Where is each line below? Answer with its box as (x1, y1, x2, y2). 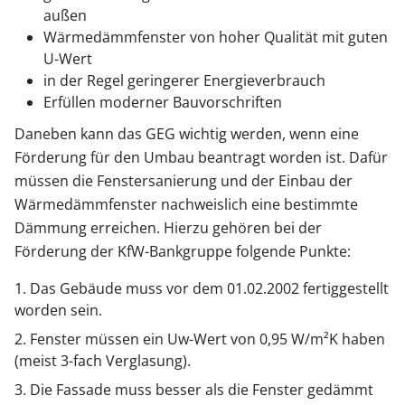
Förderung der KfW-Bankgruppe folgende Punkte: (14, 241, 351, 261)
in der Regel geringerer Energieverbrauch (43, 71, 325, 90)
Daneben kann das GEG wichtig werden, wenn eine (14, 124, 359, 144)
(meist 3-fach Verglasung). (14, 351, 191, 371)
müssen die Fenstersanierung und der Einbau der (14, 171, 353, 191)
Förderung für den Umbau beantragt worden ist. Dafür (14, 147, 388, 167)
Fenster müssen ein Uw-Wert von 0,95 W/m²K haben (30, 329, 385, 349)
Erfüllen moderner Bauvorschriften (43, 92, 282, 112)
